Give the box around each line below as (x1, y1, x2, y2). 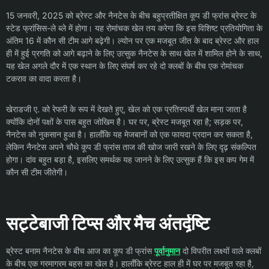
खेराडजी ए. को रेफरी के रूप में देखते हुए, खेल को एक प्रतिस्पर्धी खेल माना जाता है (6, 104, 247, 114)
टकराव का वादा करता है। (6, 73, 82, 83)
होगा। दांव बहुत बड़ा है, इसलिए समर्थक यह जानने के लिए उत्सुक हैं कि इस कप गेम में (6, 154, 254, 165)
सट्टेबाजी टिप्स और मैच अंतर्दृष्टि (6, 213, 210, 234)
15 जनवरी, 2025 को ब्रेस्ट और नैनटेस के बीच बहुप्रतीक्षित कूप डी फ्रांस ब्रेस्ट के (6, 10, 256, 20)
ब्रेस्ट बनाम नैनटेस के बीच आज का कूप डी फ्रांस (6, 246, 154, 256)
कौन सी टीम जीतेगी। (6, 167, 68, 177)
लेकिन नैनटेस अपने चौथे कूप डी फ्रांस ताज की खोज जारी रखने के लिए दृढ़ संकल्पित (6, 142, 256, 152)
